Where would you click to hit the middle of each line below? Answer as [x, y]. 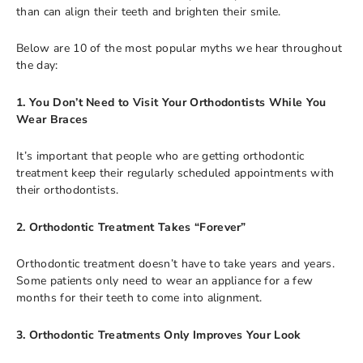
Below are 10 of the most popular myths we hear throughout [179, 48]
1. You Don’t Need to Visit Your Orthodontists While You [171, 102]
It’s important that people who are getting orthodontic [160, 156]
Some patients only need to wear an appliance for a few [165, 281]
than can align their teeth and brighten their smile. [149, 11]
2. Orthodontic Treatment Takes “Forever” [131, 227]
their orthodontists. [68, 190]
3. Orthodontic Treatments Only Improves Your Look [159, 335]
